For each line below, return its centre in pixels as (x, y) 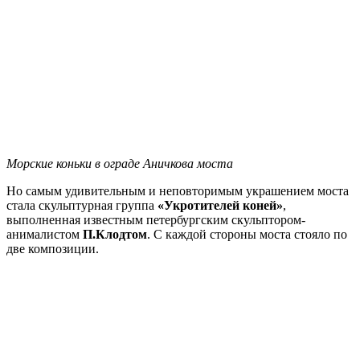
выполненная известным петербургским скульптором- (156, 219)
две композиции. (53, 248)
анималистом (45, 234)
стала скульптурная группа (82, 205)
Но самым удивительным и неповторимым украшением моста (178, 190)
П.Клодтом (115, 234)
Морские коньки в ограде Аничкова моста (120, 163)
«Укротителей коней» (220, 205)
